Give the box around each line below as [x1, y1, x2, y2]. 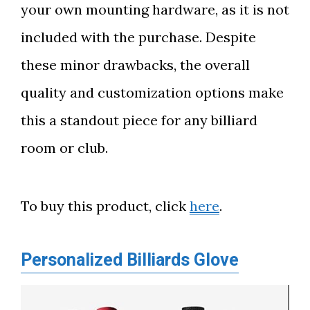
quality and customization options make [21, 84, 284, 101]
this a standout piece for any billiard [21, 111, 257, 129]
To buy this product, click [21, 197, 190, 215]
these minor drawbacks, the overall [21, 56, 250, 73]
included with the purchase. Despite [21, 28, 256, 46]
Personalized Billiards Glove [21, 248, 239, 273]
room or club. [21, 139, 108, 156]
